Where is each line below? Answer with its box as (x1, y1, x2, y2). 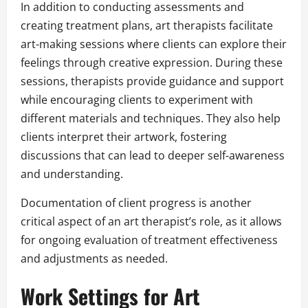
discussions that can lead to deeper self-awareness (21, 148, 285, 164)
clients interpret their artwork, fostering (21, 129, 227, 145)
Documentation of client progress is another (21, 195, 252, 211)
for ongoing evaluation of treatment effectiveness (21, 232, 278, 248)
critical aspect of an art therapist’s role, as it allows (21, 214, 282, 230)
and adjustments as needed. (21, 251, 168, 267)
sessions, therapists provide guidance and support (21, 74, 284, 89)
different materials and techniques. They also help (21, 111, 280, 126)
